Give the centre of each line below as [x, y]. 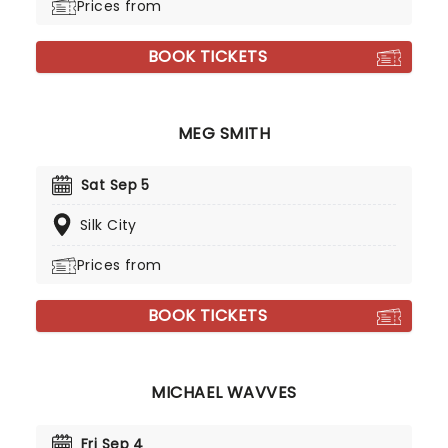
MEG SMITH [224, 133]
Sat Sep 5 [115, 185]
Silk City [108, 225]
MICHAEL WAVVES [224, 392]
